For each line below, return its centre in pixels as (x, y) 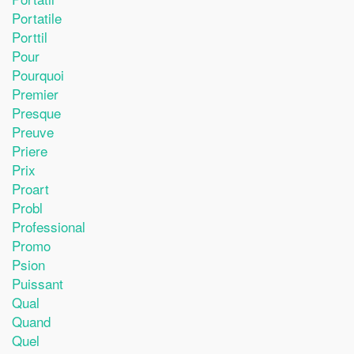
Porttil (30, 36)
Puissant (38, 283)
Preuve (33, 131)
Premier (35, 93)
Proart (30, 188)
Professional (49, 226)
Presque (36, 112)
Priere (30, 150)
